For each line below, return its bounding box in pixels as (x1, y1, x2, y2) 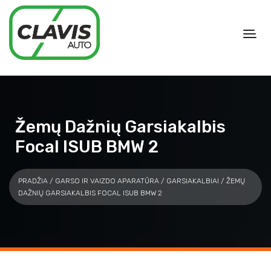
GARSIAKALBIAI (166, 176, 219, 185)
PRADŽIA (18, 176, 48, 185)
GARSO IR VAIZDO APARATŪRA (55, 176, 159, 185)
